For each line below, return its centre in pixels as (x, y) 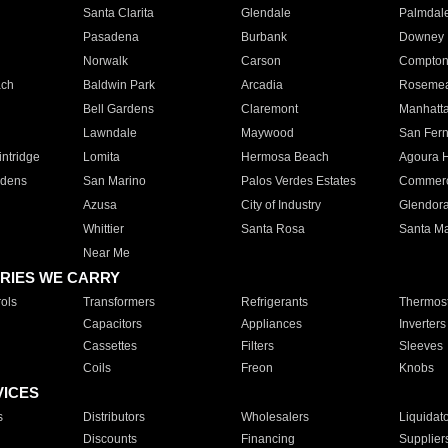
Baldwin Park (118, 85)
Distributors (113, 417)
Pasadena (110, 37)
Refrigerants (274, 302)
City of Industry (280, 205)
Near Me (106, 253)
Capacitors (112, 324)
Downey (421, 37)
